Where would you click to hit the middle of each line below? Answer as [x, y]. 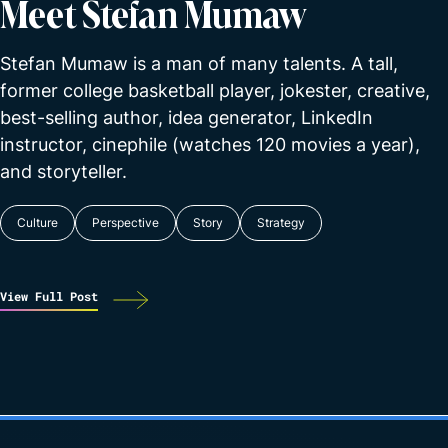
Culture [37, 223]
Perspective [125, 223]
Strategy [281, 223]
